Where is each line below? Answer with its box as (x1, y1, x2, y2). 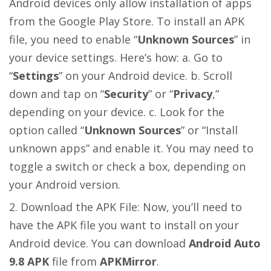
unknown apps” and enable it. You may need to (9, 140, 253, 155)
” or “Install (181, 122, 238, 137)
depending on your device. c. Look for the (9, 104, 224, 119)
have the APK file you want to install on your (9, 217, 239, 232)
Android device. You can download (9, 235, 189, 250)
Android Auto (189, 235, 261, 250)
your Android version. (9, 177, 120, 192)
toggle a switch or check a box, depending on (9, 158, 246, 174)
